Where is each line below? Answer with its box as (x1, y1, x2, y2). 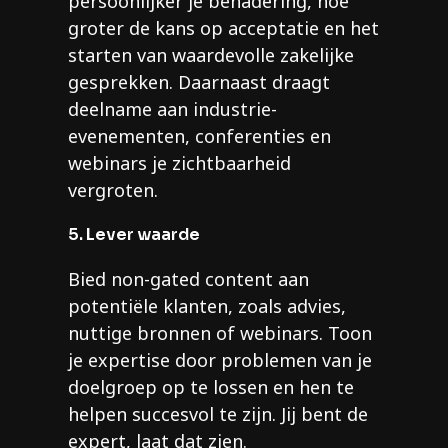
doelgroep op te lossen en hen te (68, 375, 354, 400)
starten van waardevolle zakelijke (68, 43, 354, 68)
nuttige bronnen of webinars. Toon (68, 321, 372, 346)
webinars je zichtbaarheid (68, 151, 291, 176)
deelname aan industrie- (68, 97, 277, 122)
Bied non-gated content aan (68, 267, 309, 292)
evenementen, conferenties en (68, 124, 331, 149)
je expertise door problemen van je (68, 348, 372, 373)
